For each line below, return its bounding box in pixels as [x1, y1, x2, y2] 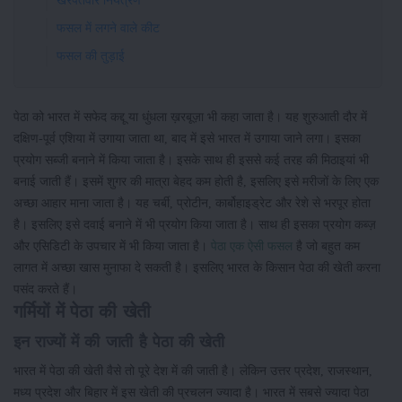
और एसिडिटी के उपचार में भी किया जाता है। [13, 239, 211, 254]
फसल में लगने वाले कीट [57, 21, 160, 36]
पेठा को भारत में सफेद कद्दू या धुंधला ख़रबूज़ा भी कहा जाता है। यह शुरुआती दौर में [13, 109, 367, 125]
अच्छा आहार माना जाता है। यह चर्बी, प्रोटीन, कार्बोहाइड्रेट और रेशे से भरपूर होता [13, 196, 371, 211]
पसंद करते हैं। [13, 282, 77, 297]
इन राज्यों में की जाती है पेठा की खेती [13, 333, 225, 352]
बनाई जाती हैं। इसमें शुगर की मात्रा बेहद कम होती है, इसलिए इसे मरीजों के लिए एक [13, 174, 379, 189]
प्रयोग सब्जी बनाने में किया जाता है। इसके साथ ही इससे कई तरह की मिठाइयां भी [13, 153, 369, 168]
